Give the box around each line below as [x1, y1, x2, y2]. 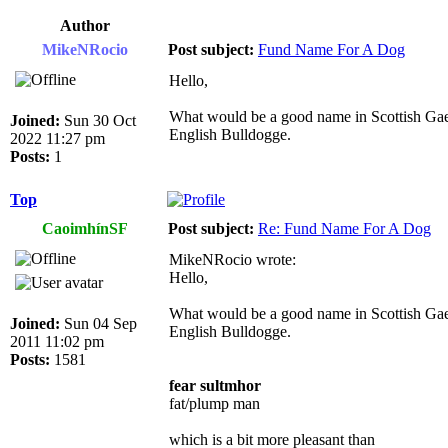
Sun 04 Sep [60, 314, 137, 332]
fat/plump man [169, 394, 260, 412]
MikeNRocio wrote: [169, 250, 296, 268]
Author [60, 16, 110, 34]
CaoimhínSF [42, 219, 128, 237]
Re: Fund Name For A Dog [258, 219, 431, 237]
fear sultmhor [169, 376, 261, 394]
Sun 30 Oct [60, 111, 136, 129]
